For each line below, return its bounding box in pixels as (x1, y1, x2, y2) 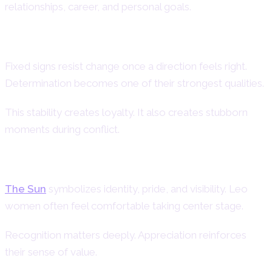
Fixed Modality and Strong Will (5, 32, 209, 50)
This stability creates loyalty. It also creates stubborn (5, 106, 248, 118)
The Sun (5, 182, 46, 195)
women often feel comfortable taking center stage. (5, 199, 243, 212)
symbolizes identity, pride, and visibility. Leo (46, 182, 248, 195)
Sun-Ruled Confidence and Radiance (5, 154, 253, 172)
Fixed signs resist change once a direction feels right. (5, 59, 247, 72)
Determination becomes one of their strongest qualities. (5, 76, 264, 89)
